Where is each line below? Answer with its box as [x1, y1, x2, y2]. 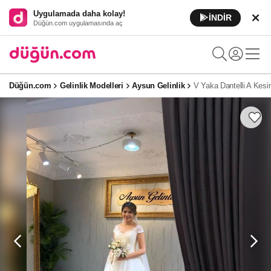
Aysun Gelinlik [132, 81, 185, 90]
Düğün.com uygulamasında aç [33, 19, 123, 27]
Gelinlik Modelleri [60, 81, 123, 90]
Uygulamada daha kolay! [33, 8, 125, 18]
